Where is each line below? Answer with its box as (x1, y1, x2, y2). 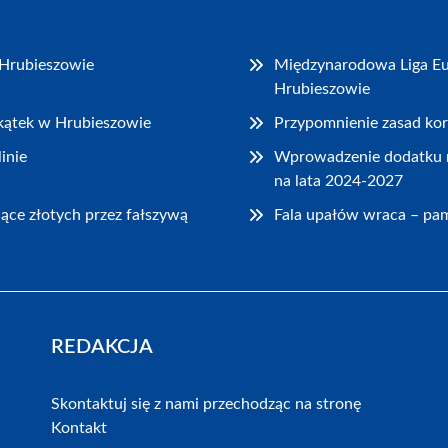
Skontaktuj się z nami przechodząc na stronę (50, 395, 361, 412)
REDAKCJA (50, 336, 153, 357)
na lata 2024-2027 (274, 172, 404, 189)
